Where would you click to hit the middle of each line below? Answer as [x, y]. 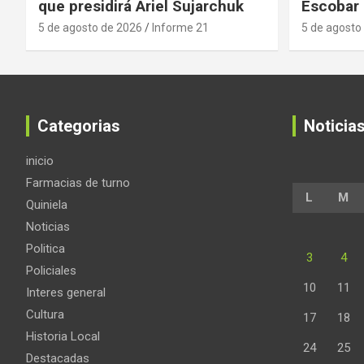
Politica [45, 249]
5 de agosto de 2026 [90, 28]
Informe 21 [180, 28]
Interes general [66, 293]
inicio [40, 161]
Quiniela [47, 205]
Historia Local [63, 337]
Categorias [79, 126]
